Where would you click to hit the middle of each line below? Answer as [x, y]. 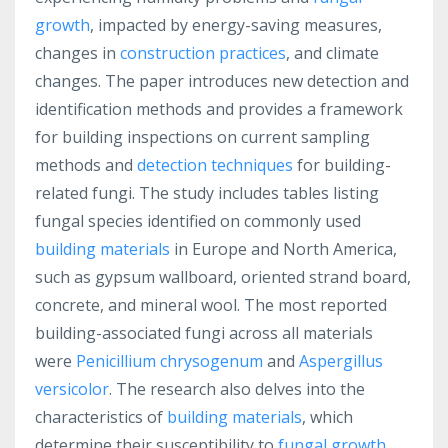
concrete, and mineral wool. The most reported [211, 304]
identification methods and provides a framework [219, 108]
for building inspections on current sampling [202, 136]
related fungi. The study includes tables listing [207, 192]
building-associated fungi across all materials [204, 332]
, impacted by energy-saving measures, [236, 24]
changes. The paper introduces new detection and [222, 80]
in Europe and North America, [283, 248]
